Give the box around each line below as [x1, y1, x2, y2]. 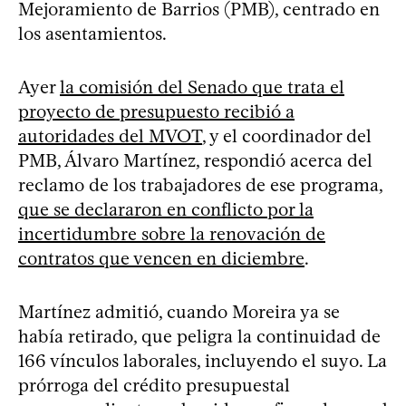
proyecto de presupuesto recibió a [18, 100, 295, 122]
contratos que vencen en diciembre [18, 246, 304, 269]
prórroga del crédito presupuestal [18, 373, 290, 396]
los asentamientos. [18, 22, 167, 44]
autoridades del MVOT [18, 124, 202, 147]
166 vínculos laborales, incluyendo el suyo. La [18, 349, 387, 372]
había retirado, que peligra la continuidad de [18, 324, 381, 347]
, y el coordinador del [202, 124, 372, 147]
